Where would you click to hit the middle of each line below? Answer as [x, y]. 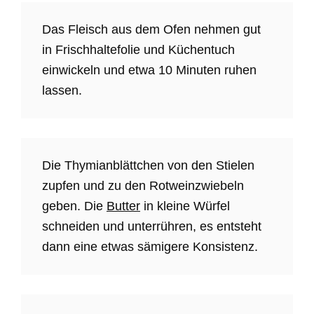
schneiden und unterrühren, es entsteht [152, 226]
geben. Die [74, 206]
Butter [123, 206]
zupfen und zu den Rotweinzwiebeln [143, 185]
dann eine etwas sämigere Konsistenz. [150, 246]
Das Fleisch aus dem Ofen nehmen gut [151, 29]
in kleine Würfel [185, 206]
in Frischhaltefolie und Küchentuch [138, 49]
